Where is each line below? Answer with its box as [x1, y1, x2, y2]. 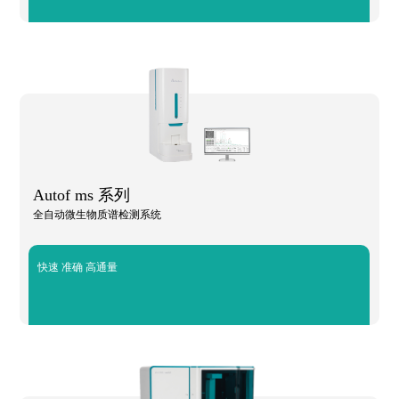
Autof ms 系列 [33, 186, 131, 204]
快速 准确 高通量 [37, 259, 118, 274]
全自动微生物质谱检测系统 [33, 207, 162, 222]
